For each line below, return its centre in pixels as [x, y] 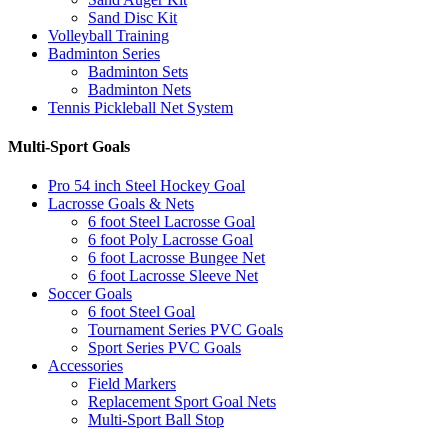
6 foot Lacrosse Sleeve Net [173, 276]
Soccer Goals [90, 294]
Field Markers [132, 384]
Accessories [85, 366]
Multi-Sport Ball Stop [156, 420]
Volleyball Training [108, 35]
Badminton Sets [138, 71]
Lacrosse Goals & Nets [121, 204]
